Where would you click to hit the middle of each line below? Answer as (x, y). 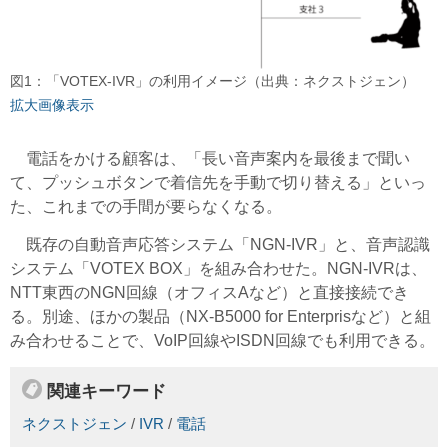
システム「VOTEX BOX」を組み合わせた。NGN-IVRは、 (218, 269)
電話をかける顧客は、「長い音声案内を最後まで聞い (210, 159)
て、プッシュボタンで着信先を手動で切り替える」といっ (218, 183)
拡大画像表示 (52, 105)
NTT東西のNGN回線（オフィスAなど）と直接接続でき (209, 293)
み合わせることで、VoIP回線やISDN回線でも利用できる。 (222, 341)
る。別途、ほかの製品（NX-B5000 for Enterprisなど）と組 (220, 317)
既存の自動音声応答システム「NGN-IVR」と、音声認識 (220, 245)
